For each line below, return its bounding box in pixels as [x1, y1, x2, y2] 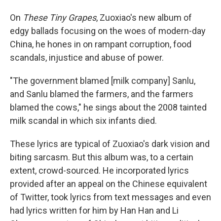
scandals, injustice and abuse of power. [10, 52, 164, 63]
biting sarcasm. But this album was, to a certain [10, 152, 193, 163]
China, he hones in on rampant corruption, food [10, 39, 191, 50]
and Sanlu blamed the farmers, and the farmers [10, 89, 193, 100]
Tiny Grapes [49, 12, 96, 23]
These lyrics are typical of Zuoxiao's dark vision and [10, 139, 210, 149]
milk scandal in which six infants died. [10, 115, 157, 126]
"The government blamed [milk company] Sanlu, [10, 75, 195, 86]
